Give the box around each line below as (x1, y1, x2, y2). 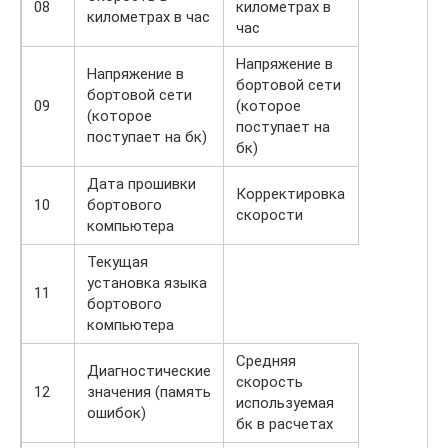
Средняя (236, 352, 296, 371)
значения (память (87, 383, 211, 402)
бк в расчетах (236, 415, 333, 434)
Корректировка (236, 185, 345, 204)
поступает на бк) (87, 128, 207, 147)
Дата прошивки (87, 175, 196, 194)
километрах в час (87, 8, 210, 27)
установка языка (87, 274, 207, 293)
